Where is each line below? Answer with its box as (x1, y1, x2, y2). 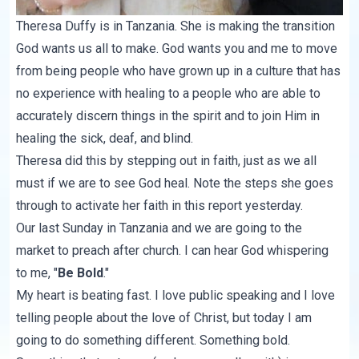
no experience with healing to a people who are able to (16, 86, 321, 102)
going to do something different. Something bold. (16, 333, 291, 349)
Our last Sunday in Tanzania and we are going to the (16, 220, 303, 236)
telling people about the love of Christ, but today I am (16, 310, 313, 326)
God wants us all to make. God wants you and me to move (16, 41, 338, 57)
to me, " (16, 265, 58, 281)
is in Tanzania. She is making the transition (96, 18, 336, 34)
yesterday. (242, 198, 304, 214)
